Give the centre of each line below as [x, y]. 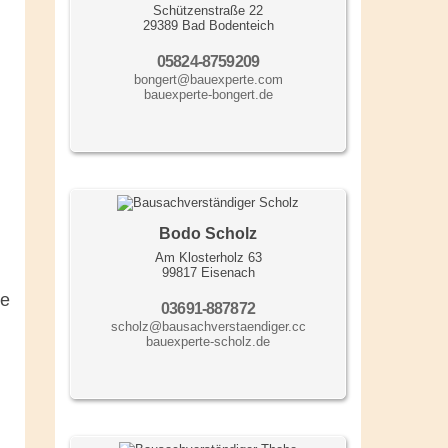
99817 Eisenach [208, 273]
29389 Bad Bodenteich [208, 26]
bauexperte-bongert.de [208, 95]
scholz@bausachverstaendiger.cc [208, 327]
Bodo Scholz [208, 234]
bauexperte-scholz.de [208, 342]
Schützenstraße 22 [208, 11]
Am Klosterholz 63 [208, 258]
